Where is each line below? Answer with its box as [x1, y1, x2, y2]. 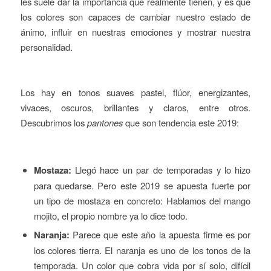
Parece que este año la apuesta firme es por [69, 228, 251, 241]
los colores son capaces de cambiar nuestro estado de [20, 10, 251, 23]
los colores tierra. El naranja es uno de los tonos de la [33, 244, 251, 257]
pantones [87, 116, 125, 129]
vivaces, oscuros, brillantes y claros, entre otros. [20, 100, 251, 114]
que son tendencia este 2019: [125, 116, 239, 129]
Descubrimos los [20, 116, 87, 129]
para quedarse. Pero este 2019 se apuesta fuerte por [33, 179, 251, 192]
